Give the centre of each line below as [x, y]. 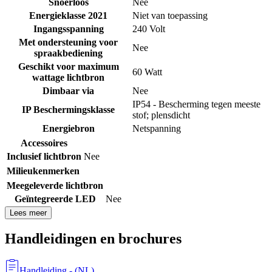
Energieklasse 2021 [68, 15]
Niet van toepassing [170, 15]
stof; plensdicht [161, 115]
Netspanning [157, 128]
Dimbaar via [68, 90]
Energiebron [68, 128]
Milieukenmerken [43, 171]
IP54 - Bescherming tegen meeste [196, 104]
